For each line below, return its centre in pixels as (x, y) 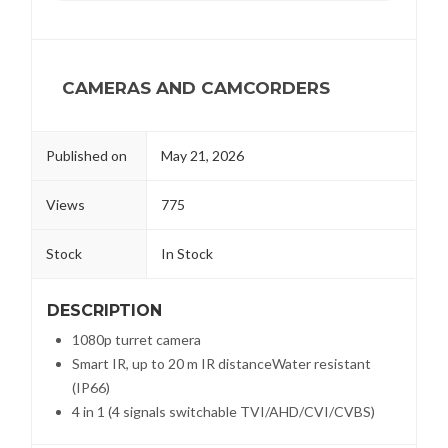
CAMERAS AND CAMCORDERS (196, 87)
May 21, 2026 (203, 155)
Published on (87, 155)
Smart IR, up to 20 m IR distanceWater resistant (222, 363)
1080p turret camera (137, 339)
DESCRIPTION (105, 310)
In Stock (187, 253)
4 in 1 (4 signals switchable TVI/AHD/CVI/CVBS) (224, 411)
